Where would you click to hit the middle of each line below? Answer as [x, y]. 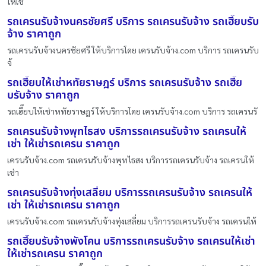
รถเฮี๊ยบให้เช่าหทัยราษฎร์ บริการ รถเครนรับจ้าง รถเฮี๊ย [125, 83]
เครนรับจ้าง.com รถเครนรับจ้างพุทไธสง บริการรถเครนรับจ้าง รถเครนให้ [131, 160]
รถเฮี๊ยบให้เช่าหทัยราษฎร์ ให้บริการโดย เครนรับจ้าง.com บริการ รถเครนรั [132, 111]
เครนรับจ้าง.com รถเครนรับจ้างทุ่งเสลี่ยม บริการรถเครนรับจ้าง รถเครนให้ [132, 221]
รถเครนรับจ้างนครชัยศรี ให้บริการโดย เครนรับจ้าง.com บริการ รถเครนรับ [133, 50]
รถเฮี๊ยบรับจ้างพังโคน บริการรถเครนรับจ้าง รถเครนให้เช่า [131, 242]
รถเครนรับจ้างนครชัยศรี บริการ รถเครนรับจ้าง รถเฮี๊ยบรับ [133, 22]
